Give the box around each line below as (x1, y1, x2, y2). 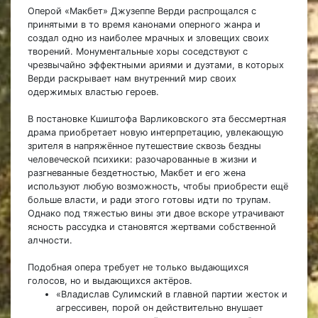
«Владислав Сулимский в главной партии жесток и (56, 289, 287, 300)
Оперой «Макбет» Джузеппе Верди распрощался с (28, 6, 256, 17)
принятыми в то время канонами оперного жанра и (28, 19, 261, 31)
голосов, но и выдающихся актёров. (28, 275, 192, 287)
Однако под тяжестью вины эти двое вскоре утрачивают (28, 208, 285, 219)
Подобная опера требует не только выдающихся (28, 262, 248, 273)
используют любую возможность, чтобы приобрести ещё (28, 181, 288, 192)
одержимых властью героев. (28, 87, 162, 98)
